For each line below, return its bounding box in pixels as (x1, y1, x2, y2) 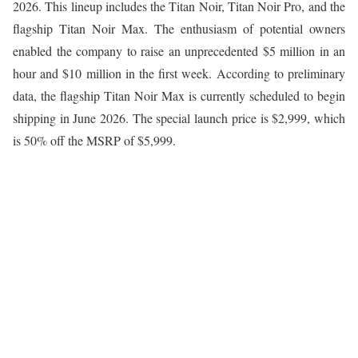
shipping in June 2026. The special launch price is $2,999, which (13, 109, 345, 126)
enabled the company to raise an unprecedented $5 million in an (13, 42, 345, 59)
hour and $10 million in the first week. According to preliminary (13, 64, 345, 82)
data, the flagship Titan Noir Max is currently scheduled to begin (13, 86, 345, 104)
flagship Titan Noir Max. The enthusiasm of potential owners (13, 19, 345, 37)
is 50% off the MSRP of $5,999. (13, 131, 176, 149)
